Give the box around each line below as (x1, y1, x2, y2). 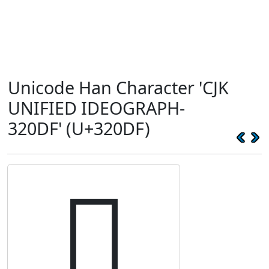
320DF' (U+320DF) (8, 116, 150, 140)
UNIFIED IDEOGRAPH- (8, 96, 185, 119)
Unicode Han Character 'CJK (8, 76, 229, 99)
